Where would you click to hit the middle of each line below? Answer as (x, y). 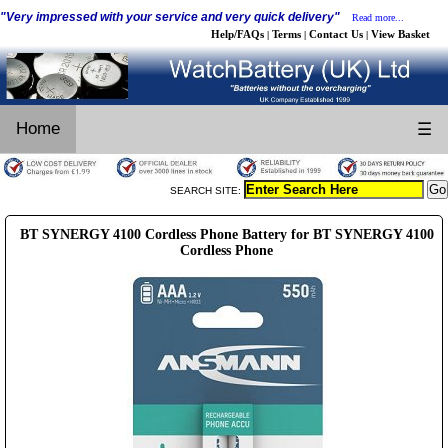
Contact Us (336, 34)
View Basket (400, 34)
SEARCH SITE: (207, 190)
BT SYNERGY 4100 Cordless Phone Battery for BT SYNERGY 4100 (226, 234)
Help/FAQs (237, 34)
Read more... (378, 17)
